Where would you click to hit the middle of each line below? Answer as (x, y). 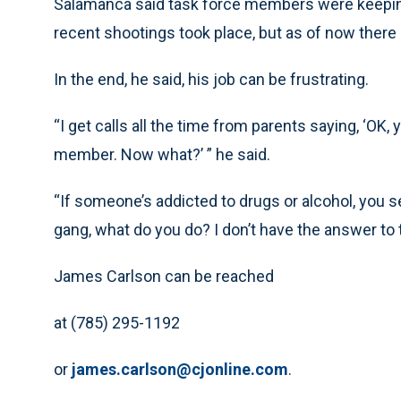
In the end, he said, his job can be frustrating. (211, 79)
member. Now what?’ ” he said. (162, 154)
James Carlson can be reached (164, 276)
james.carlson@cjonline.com (180, 369)
